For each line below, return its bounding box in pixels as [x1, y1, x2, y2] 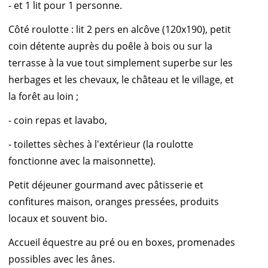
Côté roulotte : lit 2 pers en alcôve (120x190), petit [8, 23, 231, 36]
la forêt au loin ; [8, 90, 78, 103]
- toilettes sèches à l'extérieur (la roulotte [8, 138, 193, 151]
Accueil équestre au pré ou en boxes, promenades [8, 236, 235, 249]
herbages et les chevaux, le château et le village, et [8, 73, 234, 87]
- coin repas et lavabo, [8, 114, 107, 127]
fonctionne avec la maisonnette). [8, 154, 156, 168]
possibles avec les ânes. [8, 252, 115, 266]
